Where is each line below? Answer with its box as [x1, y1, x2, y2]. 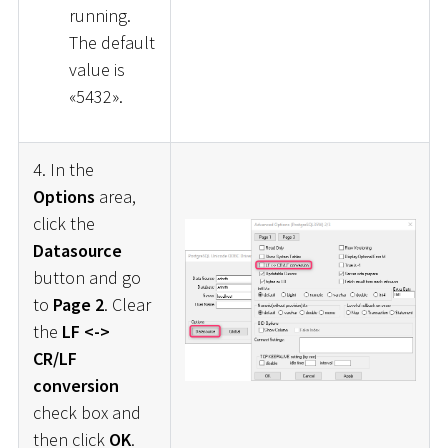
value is [68, 58, 125, 82]
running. [68, 4, 131, 28]
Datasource [32, 238, 122, 262]
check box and [32, 400, 141, 424]
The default [68, 31, 155, 55]
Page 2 [52, 292, 104, 316]
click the [32, 211, 95, 235]
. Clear [103, 292, 151, 316]
